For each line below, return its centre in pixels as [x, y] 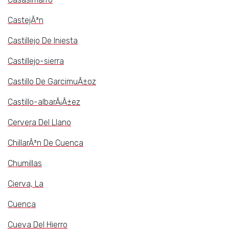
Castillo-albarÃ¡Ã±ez [44, 102]
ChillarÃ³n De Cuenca [45, 143]
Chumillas [25, 164]
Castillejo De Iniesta [43, 41]
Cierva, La [26, 184]
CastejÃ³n [26, 20]
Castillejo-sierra [36, 61]
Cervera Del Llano [39, 123]
